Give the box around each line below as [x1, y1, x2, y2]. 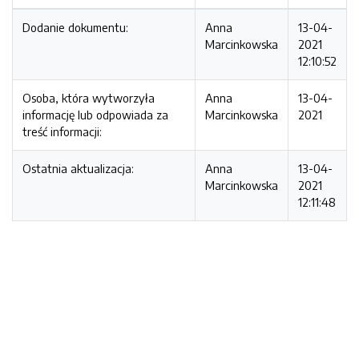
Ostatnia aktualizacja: [22, 161, 134, 175]
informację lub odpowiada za [22, 107, 168, 122]
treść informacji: [22, 124, 102, 139]
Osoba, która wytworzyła [22, 91, 155, 105]
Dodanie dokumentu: [22, 20, 128, 34]
